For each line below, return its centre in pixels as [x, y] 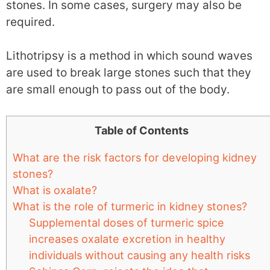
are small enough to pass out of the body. [118, 89]
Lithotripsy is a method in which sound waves [129, 56]
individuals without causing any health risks [140, 255]
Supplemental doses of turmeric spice [127, 222]
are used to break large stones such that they [129, 73]
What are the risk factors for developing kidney [135, 157]
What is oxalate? [55, 190]
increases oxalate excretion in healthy [127, 239]
